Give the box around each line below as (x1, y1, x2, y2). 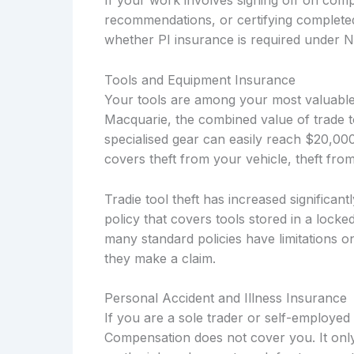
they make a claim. (104, 250, 216, 266)
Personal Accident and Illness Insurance (104, 290, 347, 307)
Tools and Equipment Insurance (104, 72, 296, 88)
